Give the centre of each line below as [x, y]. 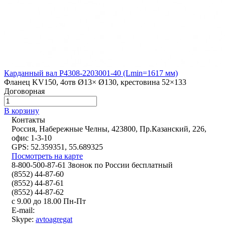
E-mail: [23, 210]
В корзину [22, 111]
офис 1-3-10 [32, 138]
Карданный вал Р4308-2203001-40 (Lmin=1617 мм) [91, 73]
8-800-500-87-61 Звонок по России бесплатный [92, 165]
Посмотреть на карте [47, 156]
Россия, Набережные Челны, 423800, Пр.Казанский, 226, [109, 129]
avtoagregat [54, 219]
